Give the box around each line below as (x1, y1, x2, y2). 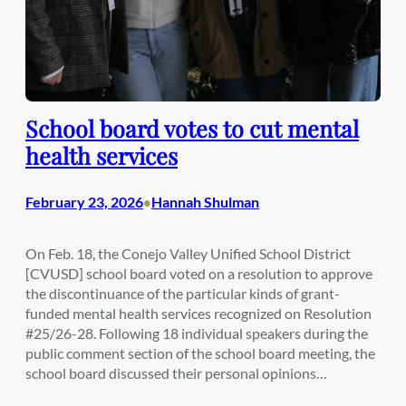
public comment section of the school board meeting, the (25, 343, 375, 362)
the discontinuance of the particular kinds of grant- (25, 284, 340, 302)
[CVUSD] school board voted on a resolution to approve (25, 264, 372, 282)
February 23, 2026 (25, 192, 143, 210)
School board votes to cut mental (25, 113, 359, 144)
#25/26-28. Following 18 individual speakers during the (25, 324, 368, 342)
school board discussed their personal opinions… (25, 363, 327, 382)
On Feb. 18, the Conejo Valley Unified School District (25, 244, 351, 262)
